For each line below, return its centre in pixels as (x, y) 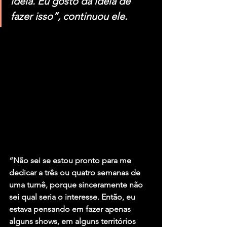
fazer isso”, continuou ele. (70, 16)
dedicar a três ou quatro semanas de (76, 173)
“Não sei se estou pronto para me (71, 161)
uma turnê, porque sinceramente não (77, 185)
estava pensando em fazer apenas (71, 209)
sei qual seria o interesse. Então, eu (73, 197)
